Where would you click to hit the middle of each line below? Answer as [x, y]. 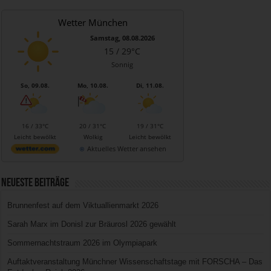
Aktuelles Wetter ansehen [126, 148]
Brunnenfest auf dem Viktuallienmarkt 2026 [83, 205]
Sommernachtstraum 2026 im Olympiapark [83, 243]
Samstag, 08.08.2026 [122, 38]
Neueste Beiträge [35, 183]
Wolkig [93, 136]
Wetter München [93, 22]
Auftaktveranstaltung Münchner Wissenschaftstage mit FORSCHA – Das [135, 261]
